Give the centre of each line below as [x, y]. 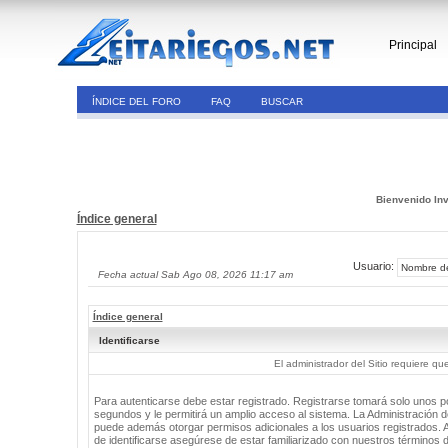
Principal [413, 45]
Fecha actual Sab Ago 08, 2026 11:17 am [195, 274]
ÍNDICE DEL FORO [136, 101]
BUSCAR [281, 101]
